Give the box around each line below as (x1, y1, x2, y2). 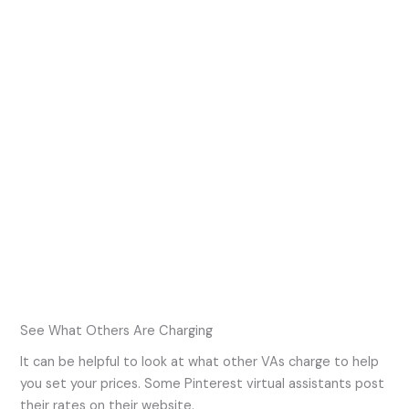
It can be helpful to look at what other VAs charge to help (20, 353, 380, 372)
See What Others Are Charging (20, 321, 214, 340)
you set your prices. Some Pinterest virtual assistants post (20, 375, 385, 393)
